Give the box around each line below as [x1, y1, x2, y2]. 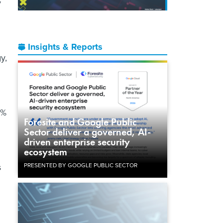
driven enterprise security [24, 135, 130, 148]
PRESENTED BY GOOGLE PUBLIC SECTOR [24, 160, 137, 170]
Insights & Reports [28, 40, 103, 53]
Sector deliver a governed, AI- [24, 125, 151, 138]
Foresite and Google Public [24, 115, 136, 128]
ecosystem [24, 145, 67, 158]
